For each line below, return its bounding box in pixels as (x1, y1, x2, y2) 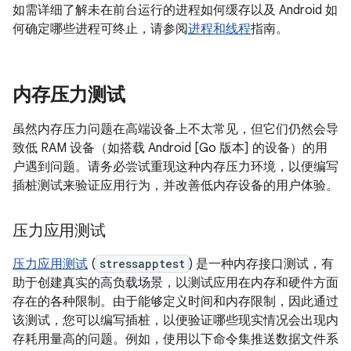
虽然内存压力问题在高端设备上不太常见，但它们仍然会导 (13, 121, 338, 137)
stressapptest (100, 256, 185, 271)
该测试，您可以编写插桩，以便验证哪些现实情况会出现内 (13, 313, 338, 328)
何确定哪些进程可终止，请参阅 (13, 21, 188, 37)
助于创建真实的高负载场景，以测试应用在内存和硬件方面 (13, 275, 338, 291)
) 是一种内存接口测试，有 (189, 256, 334, 272)
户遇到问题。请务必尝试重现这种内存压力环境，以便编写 (13, 159, 338, 175)
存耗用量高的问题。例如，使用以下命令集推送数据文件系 (13, 331, 338, 347)
